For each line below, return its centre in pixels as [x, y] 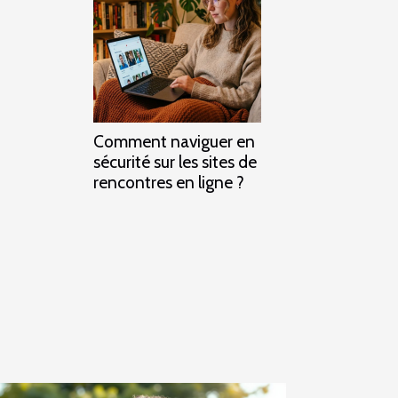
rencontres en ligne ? [169, 182]
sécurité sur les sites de [175, 161]
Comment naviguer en [174, 141]
